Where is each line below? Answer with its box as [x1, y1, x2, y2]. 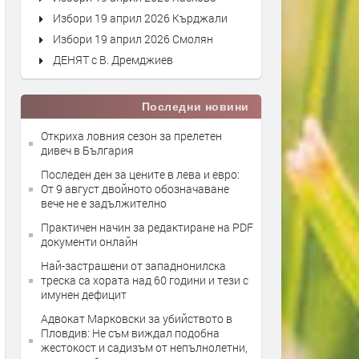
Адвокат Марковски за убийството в [41, 311, 232, 326]
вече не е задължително [41, 196, 167, 211]
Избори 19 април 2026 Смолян [53, 31, 213, 46]
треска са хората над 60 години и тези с [41, 272, 248, 288]
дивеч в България [41, 143, 134, 158]
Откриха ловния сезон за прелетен [41, 128, 222, 143]
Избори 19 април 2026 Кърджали [53, 10, 228, 26]
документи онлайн [41, 234, 138, 249]
